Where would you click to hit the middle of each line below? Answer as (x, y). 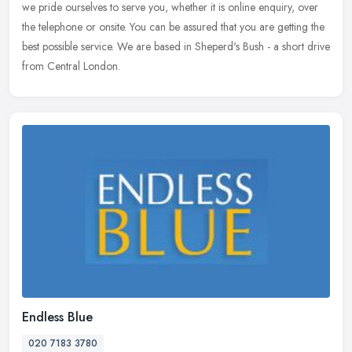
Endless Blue (57, 317)
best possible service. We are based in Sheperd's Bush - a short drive (176, 47)
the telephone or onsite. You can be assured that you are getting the (173, 27)
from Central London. (71, 66)
